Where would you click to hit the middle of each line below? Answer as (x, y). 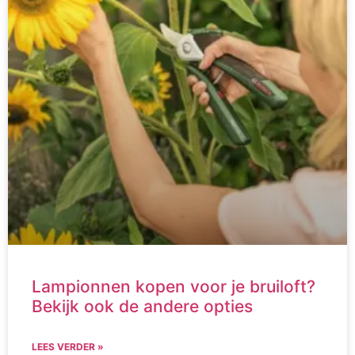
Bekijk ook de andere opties (142, 306)
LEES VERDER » (68, 346)
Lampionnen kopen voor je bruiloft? (174, 286)
